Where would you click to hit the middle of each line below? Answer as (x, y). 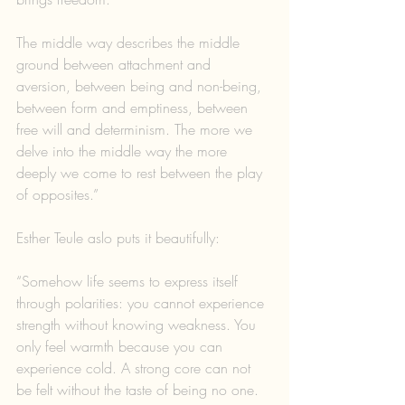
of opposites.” (57, 194)
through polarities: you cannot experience (142, 302)
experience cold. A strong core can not (136, 367)
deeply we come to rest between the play (141, 172)
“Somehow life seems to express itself (129, 281)
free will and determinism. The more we (137, 129)
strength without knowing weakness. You (138, 324)
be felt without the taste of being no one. (140, 389)
